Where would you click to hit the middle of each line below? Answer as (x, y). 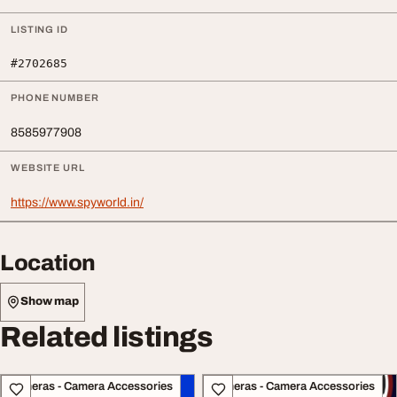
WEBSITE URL (48, 167)
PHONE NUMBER (55, 97)
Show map (50, 302)
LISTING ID (39, 29)
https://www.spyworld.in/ (77, 202)
